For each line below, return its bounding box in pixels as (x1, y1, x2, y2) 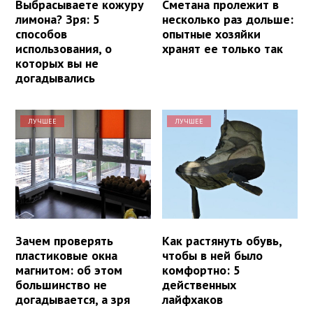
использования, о (15, 41, 112, 57)
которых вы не (15, 55, 99, 72)
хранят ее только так (162, 41, 284, 57)
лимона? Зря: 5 (15, 11, 100, 28)
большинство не (15, 276, 107, 293)
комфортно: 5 (162, 261, 241, 278)
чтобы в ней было (162, 247, 263, 263)
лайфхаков (162, 291, 224, 307)
